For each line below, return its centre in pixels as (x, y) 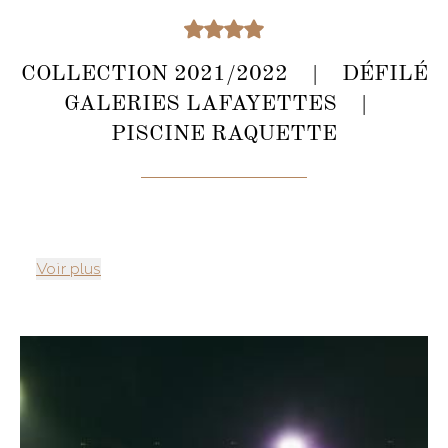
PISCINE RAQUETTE (224, 134)
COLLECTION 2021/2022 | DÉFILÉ (224, 74)
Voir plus (68, 269)
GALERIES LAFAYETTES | (224, 104)
